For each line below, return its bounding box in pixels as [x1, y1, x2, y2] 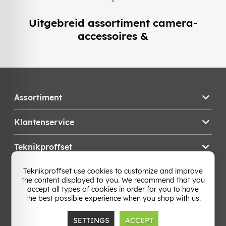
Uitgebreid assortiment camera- [28, 16, 198, 30]
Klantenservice [14, 117, 74, 127]
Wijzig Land [32, 170, 72, 180]
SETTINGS [73, 216, 109, 225]
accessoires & [78, 29, 148, 43]
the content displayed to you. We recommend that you [21, 176, 205, 185]
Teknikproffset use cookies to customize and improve [23, 166, 203, 176]
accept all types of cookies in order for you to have [27, 185, 199, 194]
